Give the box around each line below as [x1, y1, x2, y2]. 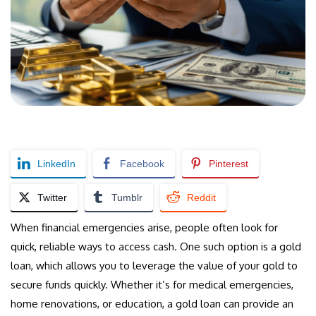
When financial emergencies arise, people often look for [11, 221, 278, 235]
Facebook [120, 158, 164, 170]
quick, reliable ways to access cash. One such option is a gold [11, 240, 301, 254]
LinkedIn [37, 158, 75, 170]
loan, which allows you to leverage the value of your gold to [11, 259, 298, 273]
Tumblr [111, 192, 142, 204]
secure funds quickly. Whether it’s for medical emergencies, [11, 278, 293, 292]
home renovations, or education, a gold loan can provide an [11, 297, 293, 311]
